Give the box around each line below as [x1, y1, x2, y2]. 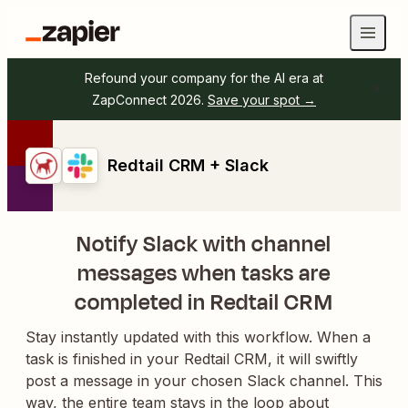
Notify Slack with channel [76, 229, 331, 260]
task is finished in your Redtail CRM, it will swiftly [25, 350, 358, 368]
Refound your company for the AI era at [85, 70, 323, 86]
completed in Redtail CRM [75, 287, 333, 318]
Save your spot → [208, 92, 316, 107]
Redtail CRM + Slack [107, 156, 269, 175]
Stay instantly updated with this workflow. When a [25, 328, 371, 346]
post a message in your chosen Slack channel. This [25, 372, 382, 390]
